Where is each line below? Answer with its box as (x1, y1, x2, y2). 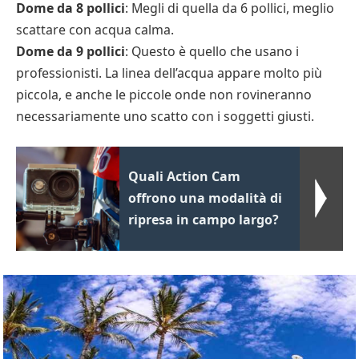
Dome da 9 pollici (16, 42, 125, 60)
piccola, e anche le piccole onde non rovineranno (16, 85, 312, 103)
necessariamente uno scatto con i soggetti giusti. (16, 107, 314, 125)
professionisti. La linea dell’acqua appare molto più (16, 63, 322, 82)
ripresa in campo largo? (128, 211, 280, 229)
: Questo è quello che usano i (125, 42, 299, 60)
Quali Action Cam (128, 167, 241, 186)
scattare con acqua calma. (16, 20, 174, 38)
